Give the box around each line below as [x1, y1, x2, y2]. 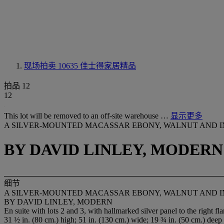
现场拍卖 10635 [24, 61, 80, 70]
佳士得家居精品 [80, 61, 136, 70]
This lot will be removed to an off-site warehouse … [4, 111, 170, 120]
